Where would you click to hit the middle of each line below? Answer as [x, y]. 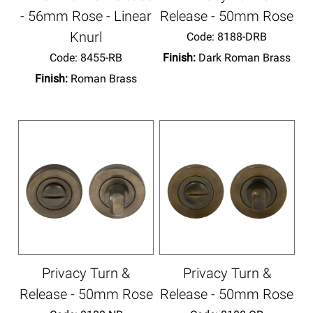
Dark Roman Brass [245, 57]
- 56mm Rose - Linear [86, 16]
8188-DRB [241, 36]
